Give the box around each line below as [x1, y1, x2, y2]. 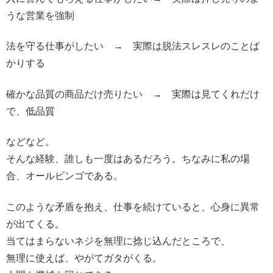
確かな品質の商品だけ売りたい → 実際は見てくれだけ [6, 88, 260, 99]
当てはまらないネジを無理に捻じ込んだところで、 [6, 235, 230, 246]
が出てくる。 [6, 218, 65, 229]
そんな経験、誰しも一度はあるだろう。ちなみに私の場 [6, 154, 250, 165]
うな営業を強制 [6, 10, 74, 21]
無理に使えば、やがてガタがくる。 [6, 252, 162, 263]
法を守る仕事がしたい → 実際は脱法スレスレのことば [6, 41, 260, 52]
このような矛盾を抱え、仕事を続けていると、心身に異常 [6, 201, 260, 212]
